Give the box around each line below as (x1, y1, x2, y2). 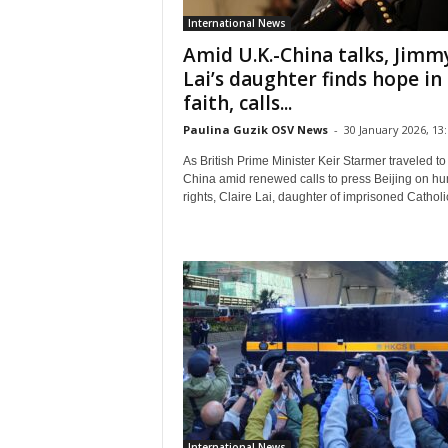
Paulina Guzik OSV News (182, 122, 328, 137)
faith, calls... (182, 90, 292, 116)
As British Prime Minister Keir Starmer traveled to (182, 154, 446, 168)
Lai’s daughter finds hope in (182, 66, 442, 92)
